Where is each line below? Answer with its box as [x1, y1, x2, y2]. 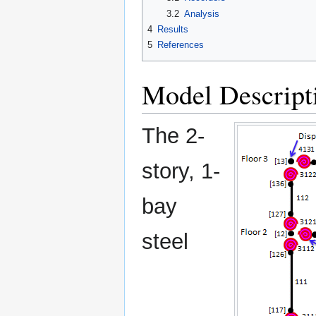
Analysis [183, 8, 219, 19]
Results [157, 23, 188, 35]
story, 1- [142, 158, 220, 183]
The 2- [142, 123, 205, 148]
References [157, 39, 204, 51]
